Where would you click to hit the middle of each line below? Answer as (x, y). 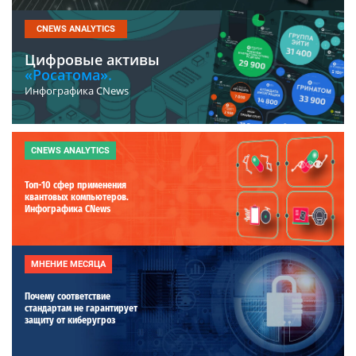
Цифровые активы (92, 60)
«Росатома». (68, 75)
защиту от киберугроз (70, 321)
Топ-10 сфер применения (75, 186)
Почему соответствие (68, 297)
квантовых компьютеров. (77, 197)
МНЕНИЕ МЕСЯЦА (68, 265)
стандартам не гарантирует (81, 309)
